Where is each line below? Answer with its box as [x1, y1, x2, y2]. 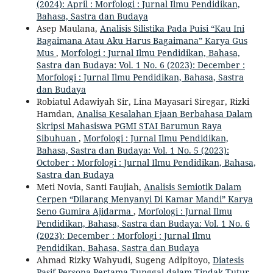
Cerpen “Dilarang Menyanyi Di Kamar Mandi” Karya [36, 193, 253, 205]
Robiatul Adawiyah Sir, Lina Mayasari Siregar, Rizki [36, 95, 249, 107]
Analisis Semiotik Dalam [143, 180, 241, 193]
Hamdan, [36, 107, 77, 119]
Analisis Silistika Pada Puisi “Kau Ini [99, 22, 244, 34]
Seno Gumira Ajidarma [36, 205, 133, 217]
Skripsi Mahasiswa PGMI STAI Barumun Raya [36, 119, 222, 132]
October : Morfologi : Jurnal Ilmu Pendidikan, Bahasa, [36, 156, 256, 168]
